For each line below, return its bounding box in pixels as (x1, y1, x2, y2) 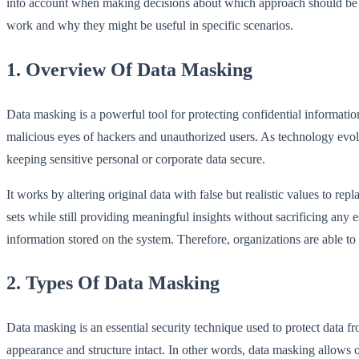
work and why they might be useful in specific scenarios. (6, 18, 293, 32)
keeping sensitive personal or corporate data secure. (6, 151, 265, 166)
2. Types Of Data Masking (6, 272, 220, 294)
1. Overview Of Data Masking (6, 58, 252, 80)
